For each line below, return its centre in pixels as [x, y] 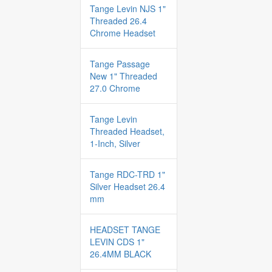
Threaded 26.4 [118, 21]
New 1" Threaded [124, 76]
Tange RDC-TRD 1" [127, 174]
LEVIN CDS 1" [117, 242]
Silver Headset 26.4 [127, 186]
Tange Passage [120, 64]
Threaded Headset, [127, 131]
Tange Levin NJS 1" [128, 8]
